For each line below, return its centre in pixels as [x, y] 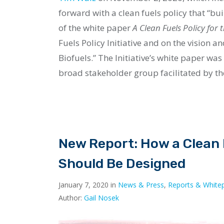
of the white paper [95, 28]
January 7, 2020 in [88, 185]
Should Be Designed [122, 163]
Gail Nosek [101, 198]
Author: [71, 198]
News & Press [141, 185]
